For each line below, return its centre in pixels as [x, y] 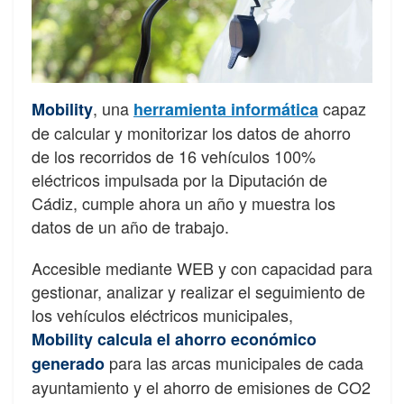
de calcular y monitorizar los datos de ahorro [191, 132]
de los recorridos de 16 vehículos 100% [174, 156]
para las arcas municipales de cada [234, 362]
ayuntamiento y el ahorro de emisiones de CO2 [201, 386]
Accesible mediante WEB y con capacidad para [202, 267]
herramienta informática [226, 109]
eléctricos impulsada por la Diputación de [179, 179]
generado [68, 363]
